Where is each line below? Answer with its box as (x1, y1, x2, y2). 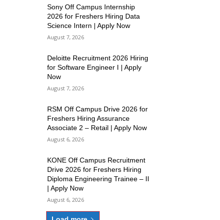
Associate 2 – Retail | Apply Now (47, 124, 147, 132)
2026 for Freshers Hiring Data (47, 12, 140, 21)
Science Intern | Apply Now (47, 22, 131, 30)
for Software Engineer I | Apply (47, 63, 142, 72)
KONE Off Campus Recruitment (47, 156, 146, 165)
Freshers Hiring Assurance (47, 114, 130, 123)
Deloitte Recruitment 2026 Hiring (47, 54, 149, 62)
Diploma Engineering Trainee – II (47, 175, 150, 183)
